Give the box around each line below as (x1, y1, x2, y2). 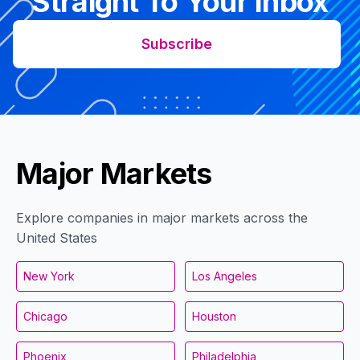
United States (16, 229, 97, 246)
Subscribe (141, 35, 212, 52)
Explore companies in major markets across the (16, 209, 308, 226)
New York (23, 268, 75, 283)
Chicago (23, 309, 67, 323)
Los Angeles (192, 268, 257, 283)
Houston (192, 309, 236, 323)
